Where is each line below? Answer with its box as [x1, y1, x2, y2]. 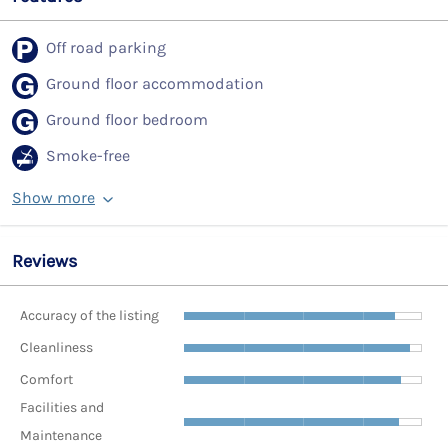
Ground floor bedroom [46, 110, 208, 130]
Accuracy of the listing [20, 306, 159, 324]
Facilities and [20, 399, 104, 417]
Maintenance [20, 427, 102, 445]
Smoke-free [46, 146, 130, 166]
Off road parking [46, 38, 166, 58]
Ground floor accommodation [46, 74, 264, 94]
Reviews [12, 250, 77, 273]
